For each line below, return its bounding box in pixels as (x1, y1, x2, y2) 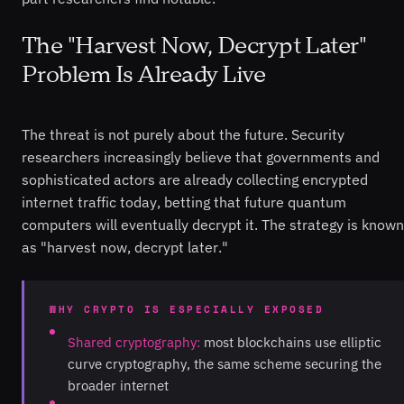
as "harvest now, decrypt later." (22, 237, 228, 256)
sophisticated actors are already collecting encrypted (22, 170, 368, 188)
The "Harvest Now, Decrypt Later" (22, 31, 367, 62)
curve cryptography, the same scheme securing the (68, 354, 381, 372)
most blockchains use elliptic (200, 333, 381, 351)
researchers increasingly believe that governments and (22, 147, 380, 166)
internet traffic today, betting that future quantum (22, 192, 346, 211)
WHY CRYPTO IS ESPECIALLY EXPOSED (50, 301, 324, 317)
